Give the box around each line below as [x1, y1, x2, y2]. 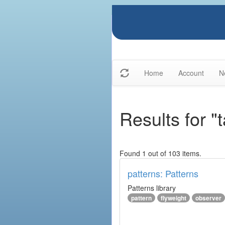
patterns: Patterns [128, 167, 198, 180]
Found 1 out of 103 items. [120, 148, 201, 158]
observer [195, 193, 221, 202]
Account [178, 68, 204, 78]
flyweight [161, 193, 186, 202]
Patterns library [128, 183, 176, 193]
